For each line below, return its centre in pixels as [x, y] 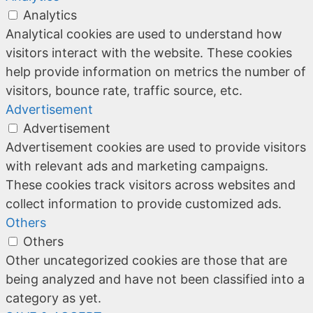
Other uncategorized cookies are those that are [146, 260]
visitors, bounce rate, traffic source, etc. [124, 90]
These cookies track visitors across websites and [151, 184]
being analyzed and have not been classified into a [155, 279]
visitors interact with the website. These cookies [149, 52]
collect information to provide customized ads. [144, 203]
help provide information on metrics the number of [156, 71]
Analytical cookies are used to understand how [144, 34]
